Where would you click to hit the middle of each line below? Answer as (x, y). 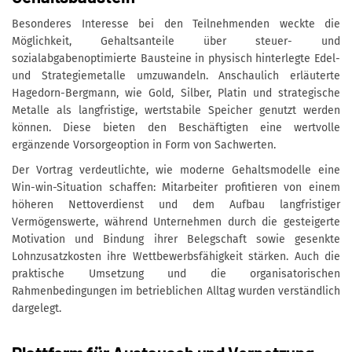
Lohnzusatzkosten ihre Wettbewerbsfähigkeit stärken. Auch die (176, 256)
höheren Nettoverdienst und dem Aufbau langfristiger (176, 204)
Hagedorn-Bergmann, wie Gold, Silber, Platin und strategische (176, 93)
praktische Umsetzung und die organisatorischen (176, 273)
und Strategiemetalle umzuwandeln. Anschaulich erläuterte (176, 75)
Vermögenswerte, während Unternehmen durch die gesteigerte (176, 222)
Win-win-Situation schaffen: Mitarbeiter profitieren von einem (176, 187)
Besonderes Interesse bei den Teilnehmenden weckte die (176, 24)
